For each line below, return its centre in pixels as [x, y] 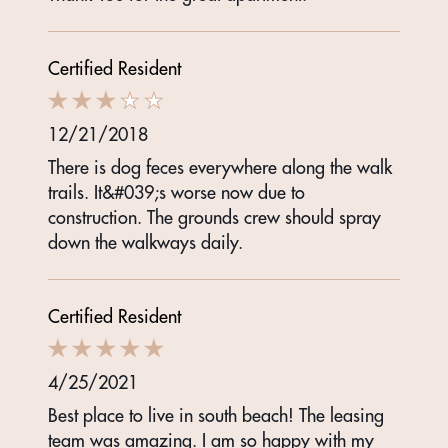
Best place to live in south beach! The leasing [216, 416]
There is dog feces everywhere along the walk [220, 168]
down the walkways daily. [145, 243]
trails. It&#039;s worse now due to [176, 193]
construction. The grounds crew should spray [214, 218]
